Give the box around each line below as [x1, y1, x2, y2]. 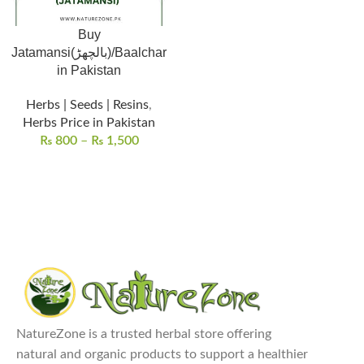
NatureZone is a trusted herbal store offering [16, 327, 271, 340]
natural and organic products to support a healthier [16, 347, 308, 361]
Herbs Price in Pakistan [23, 116, 155, 129]
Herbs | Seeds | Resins [26, 98, 149, 111]
